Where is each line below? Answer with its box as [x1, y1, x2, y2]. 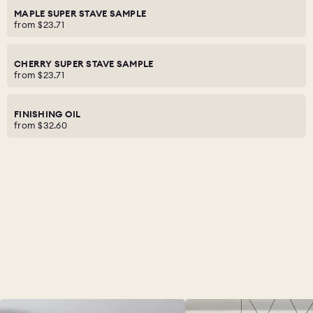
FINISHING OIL [14, 108, 81, 119]
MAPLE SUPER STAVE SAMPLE [14, 8, 146, 19]
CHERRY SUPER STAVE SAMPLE [14, 58, 154, 69]
